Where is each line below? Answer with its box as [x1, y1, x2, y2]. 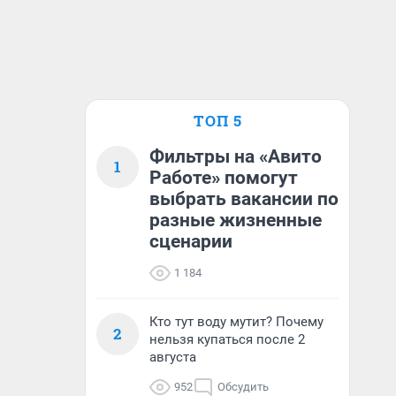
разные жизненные [149, 209, 322, 231]
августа [149, 349, 196, 365]
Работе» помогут [149, 167, 298, 188]
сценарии [149, 231, 232, 252]
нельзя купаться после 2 [149, 331, 305, 347]
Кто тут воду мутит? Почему [149, 314, 324, 330]
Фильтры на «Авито [149, 146, 322, 167]
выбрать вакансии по [149, 188, 339, 209]
